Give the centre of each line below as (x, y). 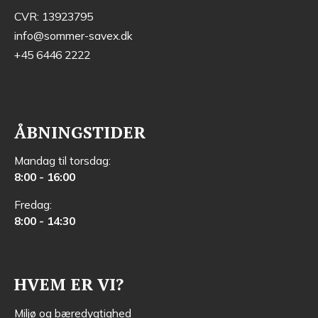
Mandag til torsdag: (62, 161)
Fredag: (33, 205)
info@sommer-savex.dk (73, 35)
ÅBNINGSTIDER (79, 132)
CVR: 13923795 (53, 16)
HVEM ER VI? (68, 284)
